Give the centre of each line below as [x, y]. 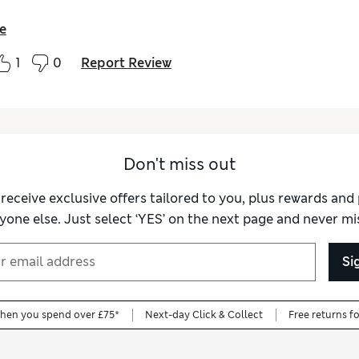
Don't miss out [179, 164]
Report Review [126, 63]
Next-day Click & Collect [204, 315]
